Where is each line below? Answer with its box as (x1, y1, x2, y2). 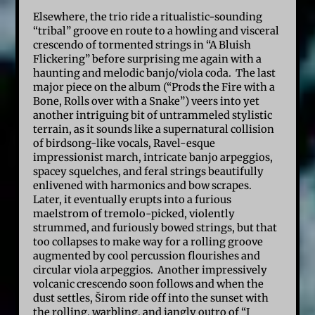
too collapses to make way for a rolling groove (33, 235, 264, 248)
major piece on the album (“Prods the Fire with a (33, 80, 276, 94)
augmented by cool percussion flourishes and (33, 249, 261, 262)
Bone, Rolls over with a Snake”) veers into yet (33, 94, 260, 108)
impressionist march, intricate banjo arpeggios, (33, 150, 274, 164)
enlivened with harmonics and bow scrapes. (33, 179, 255, 192)
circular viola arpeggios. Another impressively (33, 263, 268, 276)
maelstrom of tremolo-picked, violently (33, 207, 236, 220)
